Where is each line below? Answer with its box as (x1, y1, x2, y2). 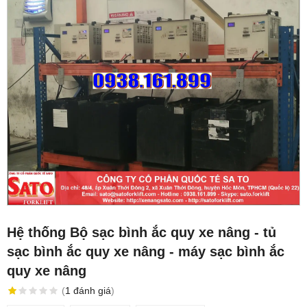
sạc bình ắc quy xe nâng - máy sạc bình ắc (7, 243, 284, 259)
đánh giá (73, 284, 111, 296)
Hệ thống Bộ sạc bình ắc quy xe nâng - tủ (7, 224, 276, 240)
